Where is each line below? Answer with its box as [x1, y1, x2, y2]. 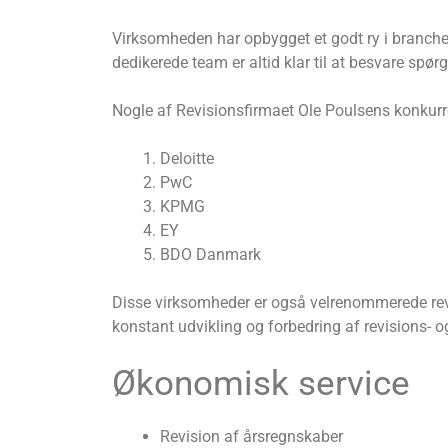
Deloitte [160, 148, 214, 168]
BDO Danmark [160, 244, 261, 264]
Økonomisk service [112, 362, 410, 404]
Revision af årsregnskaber [160, 426, 343, 446]
